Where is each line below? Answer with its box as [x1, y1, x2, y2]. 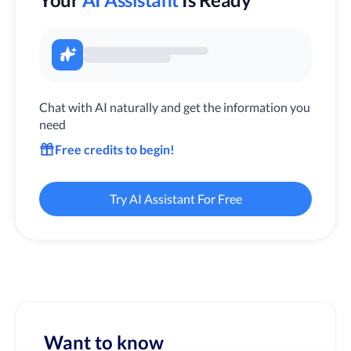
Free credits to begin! [55, 141, 175, 157]
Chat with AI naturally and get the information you [39, 99, 310, 114]
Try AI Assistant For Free [109, 190, 242, 206]
